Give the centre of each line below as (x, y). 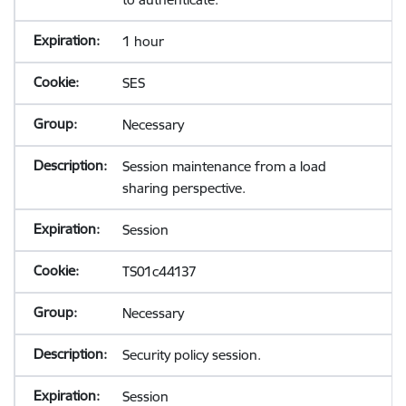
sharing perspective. (184, 188)
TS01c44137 (159, 271)
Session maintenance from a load (224, 166)
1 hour (143, 41)
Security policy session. (191, 355)
